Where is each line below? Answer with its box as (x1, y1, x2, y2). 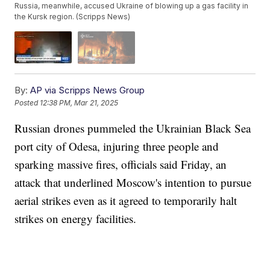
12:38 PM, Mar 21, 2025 (40, 98, 119, 108)
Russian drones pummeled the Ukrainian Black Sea (14, 120, 251, 136)
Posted (14, 98, 40, 108)
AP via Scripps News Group (30, 84, 145, 96)
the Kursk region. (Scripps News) (14, 12, 131, 22)
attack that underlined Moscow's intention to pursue (14, 174, 252, 190)
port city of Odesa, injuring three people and (14, 138, 219, 154)
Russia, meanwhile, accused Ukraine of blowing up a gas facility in (14, 1, 249, 11)
